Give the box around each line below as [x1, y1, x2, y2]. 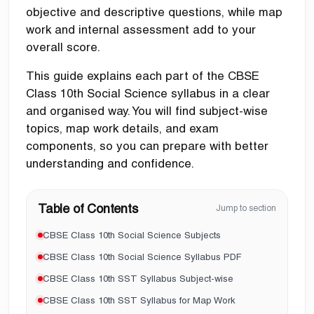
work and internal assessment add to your [26, 22, 256, 36]
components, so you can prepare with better [26, 138, 268, 153]
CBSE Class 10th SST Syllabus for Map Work [43, 294, 235, 306]
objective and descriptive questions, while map [26, 4, 282, 19]
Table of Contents [38, 200, 138, 216]
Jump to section [216, 203, 276, 213]
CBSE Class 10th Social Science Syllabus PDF [43, 251, 242, 262]
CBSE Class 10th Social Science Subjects [43, 229, 221, 240]
